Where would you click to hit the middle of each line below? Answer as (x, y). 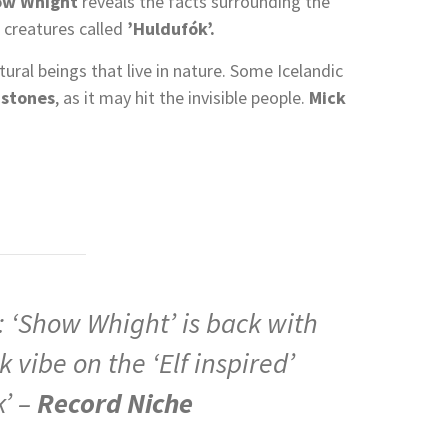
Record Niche (115, 402)
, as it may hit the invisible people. (182, 97)
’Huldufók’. (171, 28)
